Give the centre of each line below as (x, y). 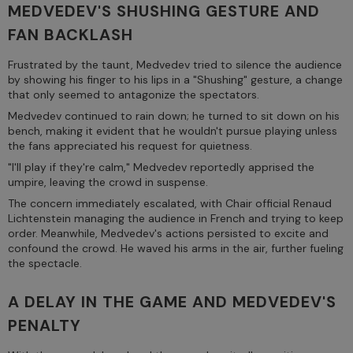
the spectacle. (45, 263)
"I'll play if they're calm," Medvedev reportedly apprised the (161, 167)
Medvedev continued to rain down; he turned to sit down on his (174, 115)
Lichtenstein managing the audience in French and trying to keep (176, 218)
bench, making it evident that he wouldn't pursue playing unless (173, 130)
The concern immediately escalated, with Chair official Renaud (170, 203)
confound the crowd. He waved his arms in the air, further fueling (176, 248)
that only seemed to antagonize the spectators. (134, 94)
